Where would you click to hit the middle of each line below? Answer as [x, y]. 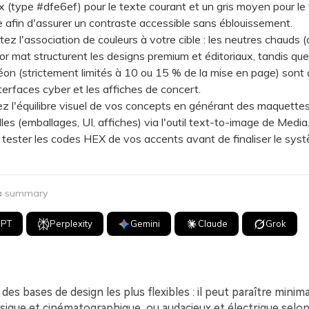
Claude [213, 223]
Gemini [146, 223]
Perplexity [71, 223]
